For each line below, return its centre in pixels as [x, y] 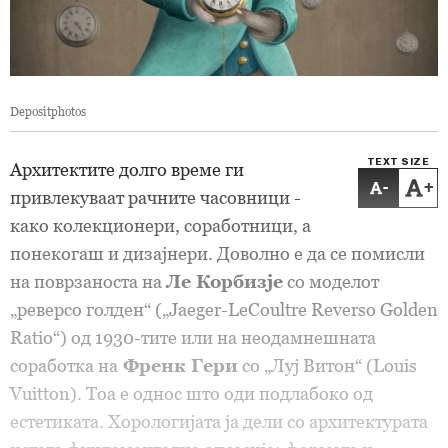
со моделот [331, 281]
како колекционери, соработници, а [160, 225]
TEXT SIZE [398, 162]
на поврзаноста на [88, 281]
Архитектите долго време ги [127, 169]
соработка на [64, 365]
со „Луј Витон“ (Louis [327, 365]
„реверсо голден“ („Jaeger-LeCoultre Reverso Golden [224, 309]
